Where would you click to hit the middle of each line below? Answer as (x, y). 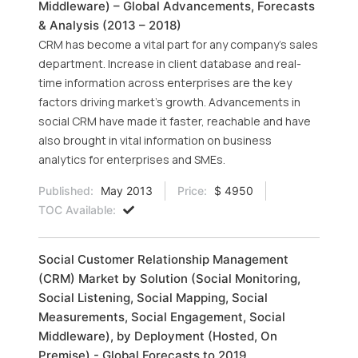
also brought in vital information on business (155, 140)
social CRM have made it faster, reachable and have (175, 121)
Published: (66, 191)
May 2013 (125, 191)
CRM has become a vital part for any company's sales (178, 44)
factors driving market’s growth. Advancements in (169, 102)
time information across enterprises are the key (165, 83)
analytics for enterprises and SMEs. (132, 159)
